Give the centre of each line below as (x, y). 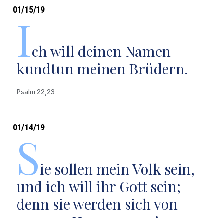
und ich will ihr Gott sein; (98, 186)
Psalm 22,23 (37, 92)
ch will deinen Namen (101, 51)
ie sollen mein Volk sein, (117, 169)
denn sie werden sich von (97, 204)
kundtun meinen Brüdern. (102, 69)
